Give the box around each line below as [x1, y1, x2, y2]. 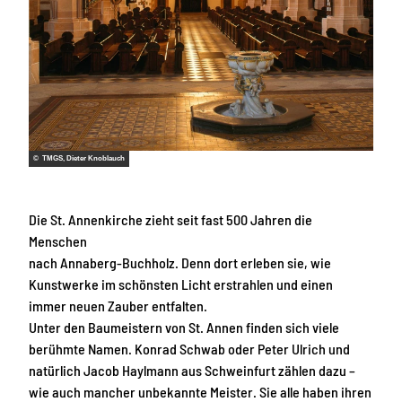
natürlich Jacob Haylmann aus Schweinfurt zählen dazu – [29, 361, 355, 379]
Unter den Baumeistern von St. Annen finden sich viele [29, 318, 339, 336]
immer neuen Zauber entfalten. [29, 296, 207, 314]
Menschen [29, 232, 87, 249]
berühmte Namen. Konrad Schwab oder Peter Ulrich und [29, 339, 350, 357]
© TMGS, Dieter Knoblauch [33, 154, 125, 163]
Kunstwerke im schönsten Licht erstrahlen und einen [29, 275, 333, 293]
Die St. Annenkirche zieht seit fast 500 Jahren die [29, 210, 312, 228]
